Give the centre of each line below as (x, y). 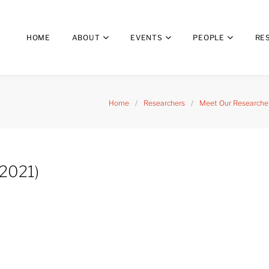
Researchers (164, 103)
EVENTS (147, 38)
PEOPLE (209, 38)
